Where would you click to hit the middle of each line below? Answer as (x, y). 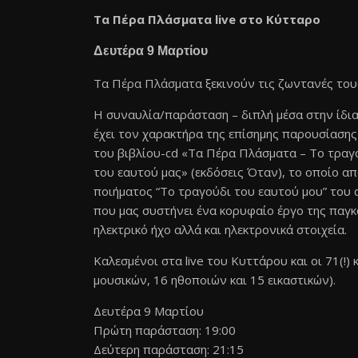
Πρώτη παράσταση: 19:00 (165, 330)
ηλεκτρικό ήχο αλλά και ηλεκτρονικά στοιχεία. (220, 229)
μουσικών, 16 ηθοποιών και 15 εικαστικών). (215, 280)
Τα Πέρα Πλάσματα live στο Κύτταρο (207, 19)
